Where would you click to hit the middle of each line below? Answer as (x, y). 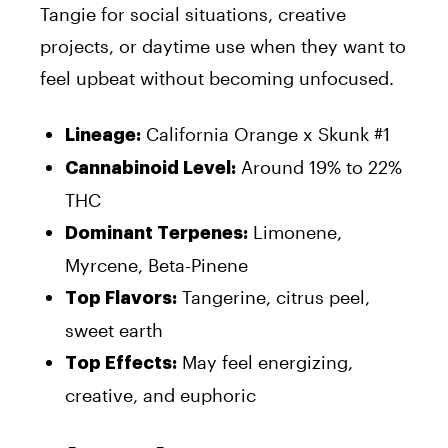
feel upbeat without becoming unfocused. (217, 77)
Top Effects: (121, 362)
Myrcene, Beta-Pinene (156, 264)
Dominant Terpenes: (156, 232)
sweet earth (114, 329)
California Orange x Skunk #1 (265, 133)
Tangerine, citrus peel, (273, 296)
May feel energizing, (265, 361)
